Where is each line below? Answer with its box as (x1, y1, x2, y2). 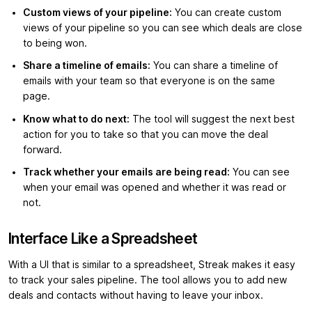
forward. (23, 143, 62, 155)
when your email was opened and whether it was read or (23, 182, 286, 194)
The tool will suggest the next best (130, 113, 295, 125)
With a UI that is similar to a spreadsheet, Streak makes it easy (8, 259, 295, 271)
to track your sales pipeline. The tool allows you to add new (8, 274, 287, 286)
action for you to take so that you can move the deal (23, 128, 268, 140)
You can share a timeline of (150, 60, 278, 72)
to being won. (23, 37, 87, 49)
